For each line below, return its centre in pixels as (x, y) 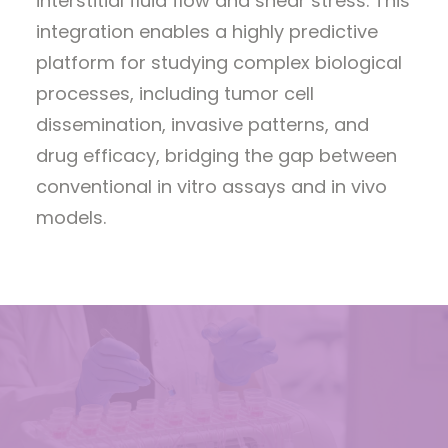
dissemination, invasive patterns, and (202, 124)
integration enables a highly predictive (207, 31)
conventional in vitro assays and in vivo (211, 186)
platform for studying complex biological (219, 62)
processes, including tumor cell (175, 93)
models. (71, 217)
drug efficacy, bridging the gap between (216, 155)
